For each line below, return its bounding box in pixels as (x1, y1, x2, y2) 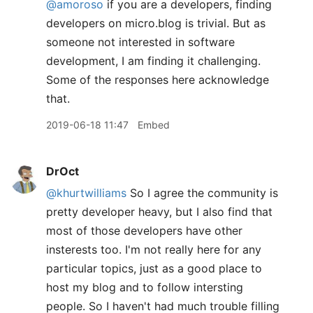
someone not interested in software (46, 35, 235, 49)
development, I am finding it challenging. (46, 54, 261, 68)
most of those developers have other (46, 224, 242, 238)
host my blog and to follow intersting (46, 280, 243, 294)
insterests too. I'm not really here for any (46, 242, 261, 256)
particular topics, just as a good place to (46, 261, 262, 275)
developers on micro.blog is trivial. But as (46, 16, 265, 30)
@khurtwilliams (46, 186, 126, 200)
